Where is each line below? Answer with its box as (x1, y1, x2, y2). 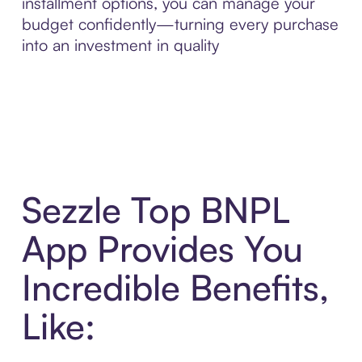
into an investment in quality (21, 35, 219, 56)
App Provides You (21, 225, 303, 271)
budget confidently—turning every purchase (21, 14, 339, 35)
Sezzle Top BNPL (21, 187, 290, 232)
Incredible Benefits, (21, 264, 329, 309)
